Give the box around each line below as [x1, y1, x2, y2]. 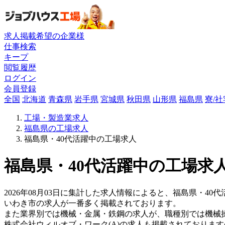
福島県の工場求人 [24, 124, 88, 133]
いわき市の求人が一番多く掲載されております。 [4, 199, 181, 208]
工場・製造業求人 [24, 113, 88, 122]
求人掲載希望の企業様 [4, 31, 84, 40]
